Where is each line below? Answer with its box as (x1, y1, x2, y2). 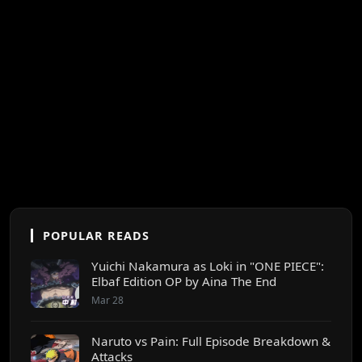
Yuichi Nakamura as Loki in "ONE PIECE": (91, 258, 324, 275)
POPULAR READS (43, 228, 149, 244)
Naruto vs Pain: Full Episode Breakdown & (91, 333, 330, 350)
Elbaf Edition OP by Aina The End (91, 273, 276, 290)
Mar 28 (91, 293, 124, 308)
